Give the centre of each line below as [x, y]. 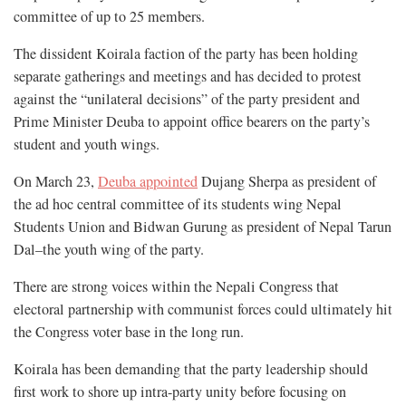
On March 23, [56, 181]
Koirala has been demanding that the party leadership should [191, 368]
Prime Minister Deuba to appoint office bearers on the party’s [192, 121]
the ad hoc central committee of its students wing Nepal [178, 203]
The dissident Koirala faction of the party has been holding [186, 53]
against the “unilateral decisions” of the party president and [187, 98]
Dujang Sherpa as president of [287, 181]
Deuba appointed [148, 181]
